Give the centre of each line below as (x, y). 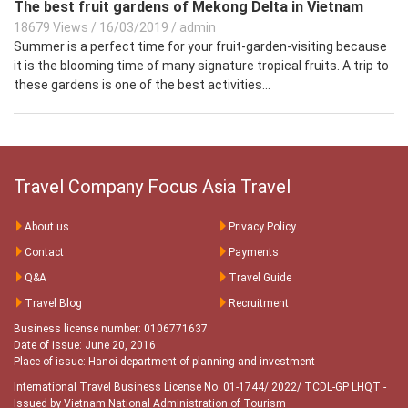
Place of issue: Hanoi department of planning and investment (164, 362)
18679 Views (51, 28)
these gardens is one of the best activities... (142, 85)
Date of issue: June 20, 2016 (85, 346)
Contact (44, 253)
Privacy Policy (262, 227)
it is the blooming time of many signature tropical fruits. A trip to (201, 66)
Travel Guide (260, 278)
